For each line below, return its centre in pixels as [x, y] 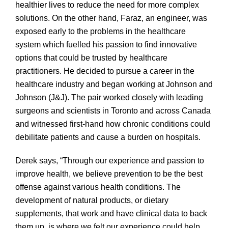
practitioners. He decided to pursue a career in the [105, 71]
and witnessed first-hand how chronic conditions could [113, 124]
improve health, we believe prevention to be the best [109, 174]
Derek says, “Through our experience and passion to [110, 161]
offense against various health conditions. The [98, 187]
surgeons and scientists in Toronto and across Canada [113, 111]
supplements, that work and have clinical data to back [111, 214]
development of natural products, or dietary [92, 201]
